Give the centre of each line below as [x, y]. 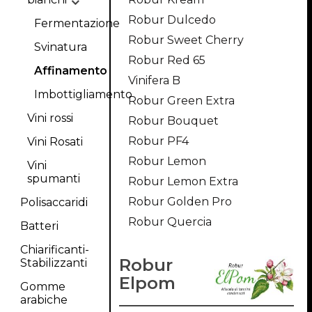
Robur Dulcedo [172, 20]
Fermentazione [77, 23]
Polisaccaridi [54, 202]
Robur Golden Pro [180, 202]
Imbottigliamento [83, 94]
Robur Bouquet [173, 121]
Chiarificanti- [54, 250]
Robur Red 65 [166, 60]
